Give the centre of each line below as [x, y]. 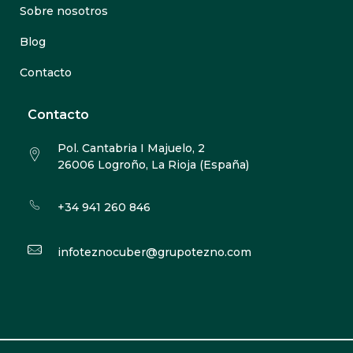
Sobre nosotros [64, 11]
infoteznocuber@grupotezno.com [154, 253]
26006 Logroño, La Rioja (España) [153, 165]
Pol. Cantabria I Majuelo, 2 [131, 149]
